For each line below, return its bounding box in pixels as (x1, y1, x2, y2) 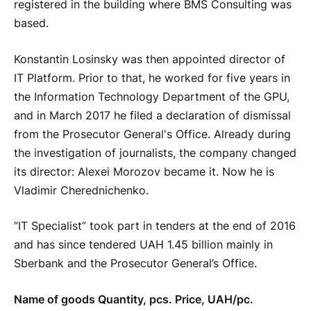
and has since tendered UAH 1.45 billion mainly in (14, 238, 273, 252)
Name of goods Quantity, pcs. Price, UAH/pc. (14, 293, 253, 307)
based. (14, 17, 49, 31)
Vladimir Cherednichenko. (14, 183, 149, 197)
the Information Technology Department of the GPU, (14, 90, 289, 103)
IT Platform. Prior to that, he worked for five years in (14, 71, 290, 85)
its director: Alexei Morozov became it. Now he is (14, 165, 274, 178)
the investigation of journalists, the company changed (14, 146, 296, 160)
